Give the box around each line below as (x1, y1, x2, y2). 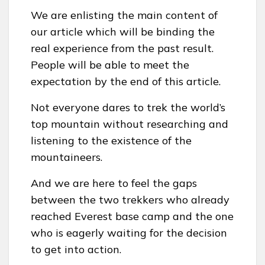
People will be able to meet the (31, 57, 189, 72)
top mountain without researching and (31, 117, 228, 131)
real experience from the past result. (31, 41, 214, 55)
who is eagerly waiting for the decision (31, 225, 227, 240)
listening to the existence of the (31, 133, 192, 147)
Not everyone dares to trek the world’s (31, 100, 225, 114)
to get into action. (31, 242, 121, 256)
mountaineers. (31, 150, 102, 164)
